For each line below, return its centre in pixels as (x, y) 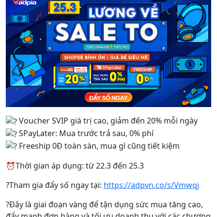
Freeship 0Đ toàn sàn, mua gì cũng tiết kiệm (98, 146)
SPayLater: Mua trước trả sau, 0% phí (85, 133)
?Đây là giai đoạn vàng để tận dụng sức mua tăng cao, (104, 205)
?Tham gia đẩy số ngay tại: (55, 185)
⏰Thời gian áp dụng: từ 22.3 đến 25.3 (75, 166)
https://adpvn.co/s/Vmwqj (151, 185)
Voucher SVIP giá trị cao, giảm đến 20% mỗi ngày (107, 121)
